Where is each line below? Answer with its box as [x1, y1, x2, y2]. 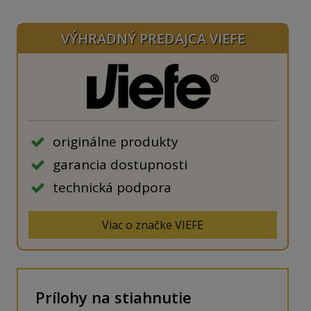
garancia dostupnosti [53, 155, 187, 174]
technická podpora [53, 178, 171, 196]
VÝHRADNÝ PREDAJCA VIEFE [60, 29, 245, 48]
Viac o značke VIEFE [102, 217, 203, 233]
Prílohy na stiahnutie [35, 287, 192, 308]
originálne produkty [53, 133, 178, 151]
